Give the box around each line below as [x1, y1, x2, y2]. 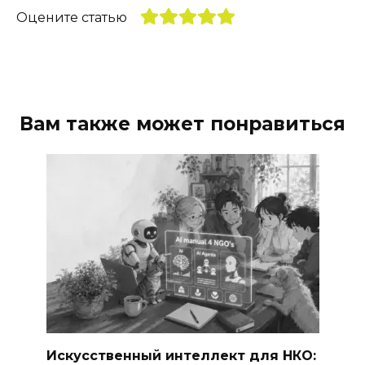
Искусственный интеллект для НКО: [46, 347, 316, 363]
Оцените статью [16, 9, 127, 25]
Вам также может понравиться [20, 112, 345, 135]
